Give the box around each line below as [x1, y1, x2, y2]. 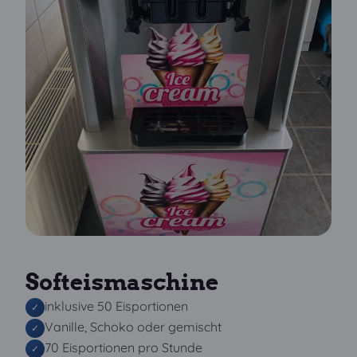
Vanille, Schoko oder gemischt [45, 319, 222, 335]
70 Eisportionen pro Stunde [45, 339, 202, 355]
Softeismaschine [25, 269, 218, 296]
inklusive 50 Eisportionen [45, 298, 188, 314]
